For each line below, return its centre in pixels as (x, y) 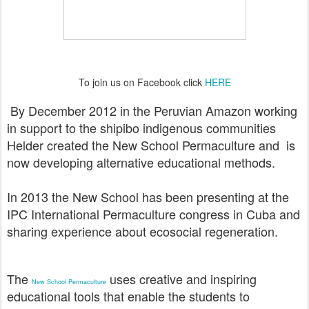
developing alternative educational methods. (154, 162)
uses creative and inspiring (181, 279)
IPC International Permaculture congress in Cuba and (153, 214)
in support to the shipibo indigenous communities (141, 128)
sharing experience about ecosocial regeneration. (142, 231)
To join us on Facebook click (141, 82)
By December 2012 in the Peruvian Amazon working (152, 110)
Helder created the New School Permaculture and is (151, 145)
